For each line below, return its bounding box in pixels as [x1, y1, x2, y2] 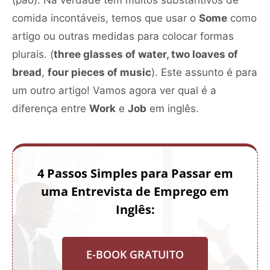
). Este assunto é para [151, 66, 257, 78]
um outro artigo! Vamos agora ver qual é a [12, 84, 216, 96]
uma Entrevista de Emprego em [41, 183, 229, 199]
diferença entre [12, 102, 89, 115]
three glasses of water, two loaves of [54, 48, 238, 60]
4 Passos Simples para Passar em [37, 165, 233, 181]
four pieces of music [48, 66, 151, 78]
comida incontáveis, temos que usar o [12, 11, 199, 24]
